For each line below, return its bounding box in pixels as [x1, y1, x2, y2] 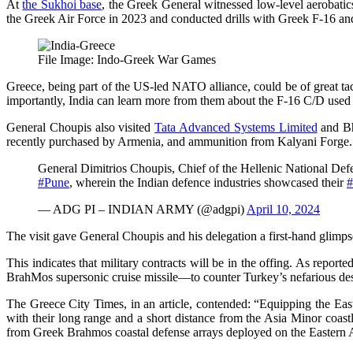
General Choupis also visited [6, 121, 155, 135]
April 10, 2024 [247, 203, 320, 217]
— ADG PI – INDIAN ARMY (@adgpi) [38, 203, 247, 217]
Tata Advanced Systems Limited [154, 121, 318, 135]
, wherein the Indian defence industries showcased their [69, 176, 347, 190]
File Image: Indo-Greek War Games [38, 53, 216, 67]
